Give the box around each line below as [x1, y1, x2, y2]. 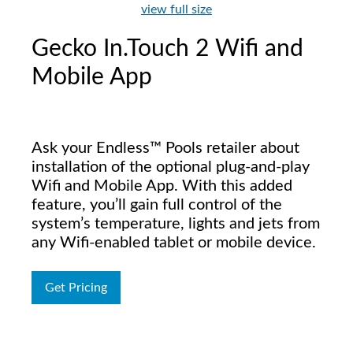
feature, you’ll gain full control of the [32, 197, 282, 213]
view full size [141, 3, 212, 16]
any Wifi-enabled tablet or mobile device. [32, 235, 316, 251]
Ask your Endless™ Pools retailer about [32, 140, 299, 156]
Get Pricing [45, 281, 107, 294]
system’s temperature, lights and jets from [32, 216, 320, 232]
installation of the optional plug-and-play [32, 159, 310, 175]
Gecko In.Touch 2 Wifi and [32, 37, 303, 61]
